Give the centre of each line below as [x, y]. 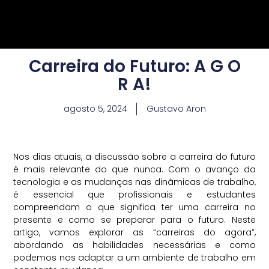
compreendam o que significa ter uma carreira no [134, 207]
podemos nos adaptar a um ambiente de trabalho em [134, 258]
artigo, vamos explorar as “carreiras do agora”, [134, 233]
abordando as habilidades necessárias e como [134, 245]
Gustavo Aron [176, 108]
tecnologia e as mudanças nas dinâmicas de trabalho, [134, 182]
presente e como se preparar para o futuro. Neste [134, 220]
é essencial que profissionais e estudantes [134, 195]
